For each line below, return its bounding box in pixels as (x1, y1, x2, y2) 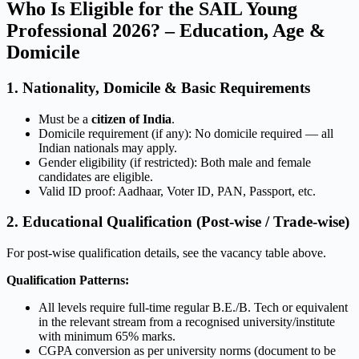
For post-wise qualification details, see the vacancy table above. (6, 246, 326, 260)
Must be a (38, 111, 91, 126)
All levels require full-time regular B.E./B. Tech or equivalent (38, 301, 348, 315)
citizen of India (91, 111, 171, 126)
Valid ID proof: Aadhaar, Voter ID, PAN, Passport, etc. (38, 184, 316, 198)
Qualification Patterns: (6, 273, 129, 288)
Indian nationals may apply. (38, 140, 177, 155)
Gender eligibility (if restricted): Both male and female (38, 155, 311, 169)
